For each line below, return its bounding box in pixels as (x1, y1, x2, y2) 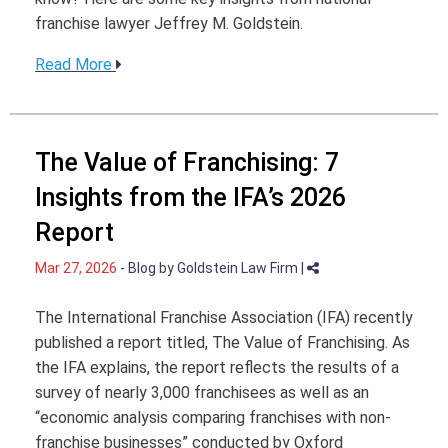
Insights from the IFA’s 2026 (35, 183, 346, 213)
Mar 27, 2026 (35, 260, 117, 277)
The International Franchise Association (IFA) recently (35, 308, 413, 328)
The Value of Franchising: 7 (35, 148, 339, 178)
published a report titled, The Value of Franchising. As (35, 333, 410, 353)
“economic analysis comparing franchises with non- (35, 408, 391, 428)
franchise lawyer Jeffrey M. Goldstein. (35, 14, 303, 34)
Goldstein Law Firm (177, 260, 298, 277)
